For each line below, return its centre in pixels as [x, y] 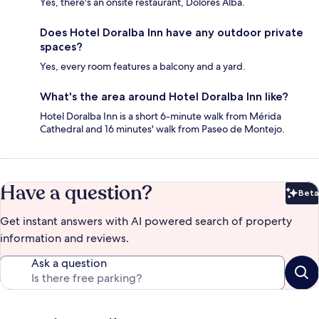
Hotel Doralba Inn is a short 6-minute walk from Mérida [161, 116]
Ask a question [69, 263]
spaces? [61, 47]
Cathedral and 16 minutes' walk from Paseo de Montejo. [162, 129]
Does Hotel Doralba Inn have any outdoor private [172, 33]
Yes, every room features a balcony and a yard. [143, 67]
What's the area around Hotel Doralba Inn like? [164, 97]
